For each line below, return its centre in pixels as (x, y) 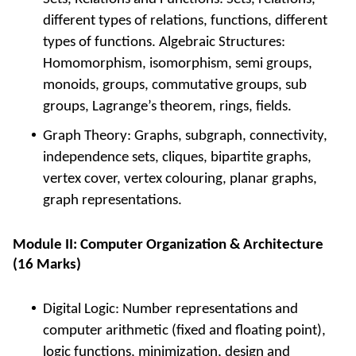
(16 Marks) (47, 265)
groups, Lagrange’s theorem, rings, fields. (167, 106)
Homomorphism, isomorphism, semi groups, (178, 64)
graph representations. (112, 200)
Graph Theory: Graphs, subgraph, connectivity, (185, 136)
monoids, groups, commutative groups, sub (175, 85)
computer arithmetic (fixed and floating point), (184, 331)
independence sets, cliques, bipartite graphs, (177, 157)
